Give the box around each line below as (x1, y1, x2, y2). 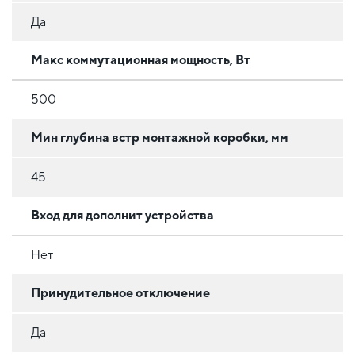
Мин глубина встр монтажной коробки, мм (31, 129, 288, 145)
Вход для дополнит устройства (31, 207, 214, 223)
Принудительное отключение (31, 284, 210, 300)
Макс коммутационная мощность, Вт (31, 52, 250, 67)
